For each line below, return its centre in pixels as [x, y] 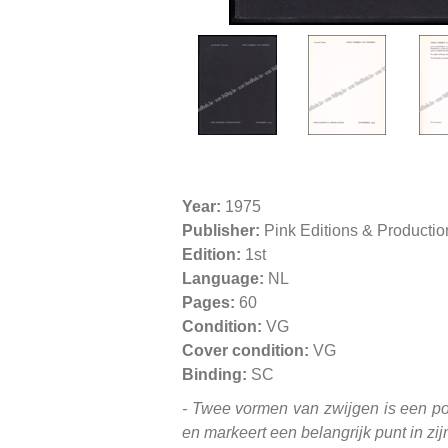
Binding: [216, 374]
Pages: [208, 302]
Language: [223, 278]
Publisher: [221, 230]
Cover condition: [245, 350]
